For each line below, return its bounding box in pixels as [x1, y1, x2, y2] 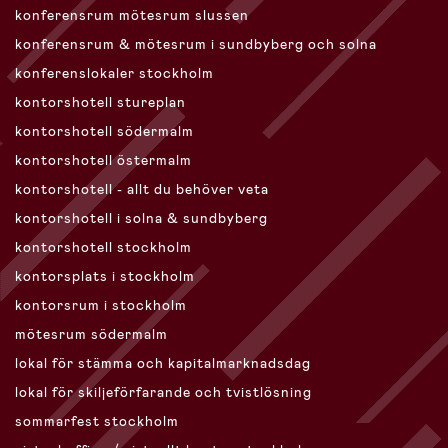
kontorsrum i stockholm [15, 296, 187, 315]
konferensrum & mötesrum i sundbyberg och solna [15, 35, 377, 54]
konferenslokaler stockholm [15, 64, 214, 83]
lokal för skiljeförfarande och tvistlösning [15, 383, 312, 402]
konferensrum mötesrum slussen [15, 6, 249, 25]
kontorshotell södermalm [15, 122, 194, 141]
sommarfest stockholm [15, 412, 179, 431]
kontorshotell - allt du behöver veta [15, 180, 269, 199]
